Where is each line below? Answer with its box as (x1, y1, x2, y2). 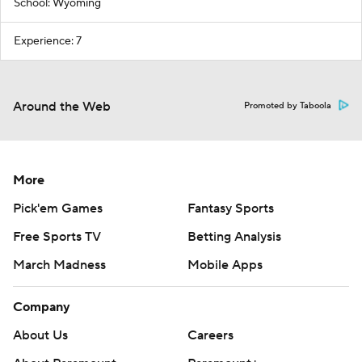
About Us (13, 326, 68, 343)
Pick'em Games (13, 200, 103, 217)
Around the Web (13, 98, 111, 115)
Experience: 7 (14, 33, 82, 48)
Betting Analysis (187, 228, 281, 245)
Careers (187, 326, 234, 343)
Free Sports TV (13, 228, 101, 245)
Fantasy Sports (187, 200, 274, 217)
